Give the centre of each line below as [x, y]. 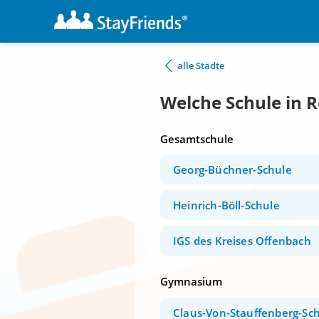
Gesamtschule [197, 139]
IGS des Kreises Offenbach [242, 241]
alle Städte [201, 66]
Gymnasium [191, 282]
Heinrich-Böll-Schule [226, 205]
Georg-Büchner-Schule [232, 170]
